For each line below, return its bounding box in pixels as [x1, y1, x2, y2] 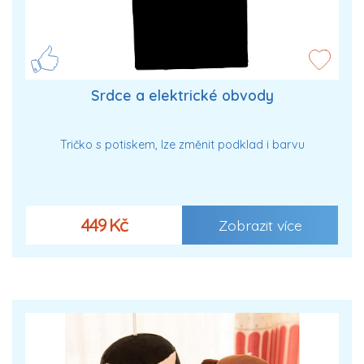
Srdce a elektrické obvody [90, 86, 274, 105]
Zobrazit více [218, 215, 302, 234]
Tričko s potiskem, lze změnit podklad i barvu [59, 136, 305, 152]
